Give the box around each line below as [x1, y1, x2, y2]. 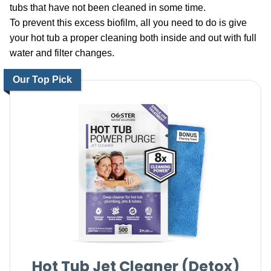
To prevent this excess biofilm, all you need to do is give [10, 18, 247, 28]
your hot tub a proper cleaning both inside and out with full [10, 33, 256, 43]
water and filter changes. [10, 48, 114, 58]
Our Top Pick [13, 74, 72, 85]
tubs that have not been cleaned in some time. [10, 2, 206, 13]
